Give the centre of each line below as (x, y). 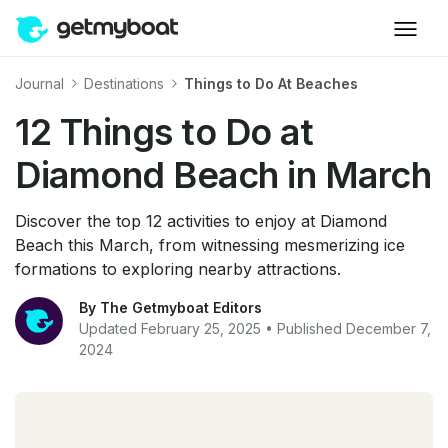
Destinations (126, 83)
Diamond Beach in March (223, 175)
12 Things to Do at (164, 132)
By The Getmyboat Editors (170, 308)
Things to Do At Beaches (271, 83)
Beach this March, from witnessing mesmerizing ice (210, 245)
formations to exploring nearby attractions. (178, 269)
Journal (41, 83)
